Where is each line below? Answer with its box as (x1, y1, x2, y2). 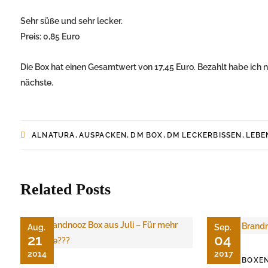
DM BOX (130, 131, 163, 140)
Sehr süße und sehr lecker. (20, 16, 123, 26)
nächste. (20, 78, 53, 88)
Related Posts (20, 181, 111, 199)
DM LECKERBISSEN (166, 131, 242, 140)
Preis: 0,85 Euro (20, 32, 80, 42)
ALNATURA (32, 131, 75, 140)
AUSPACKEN (78, 131, 127, 140)
